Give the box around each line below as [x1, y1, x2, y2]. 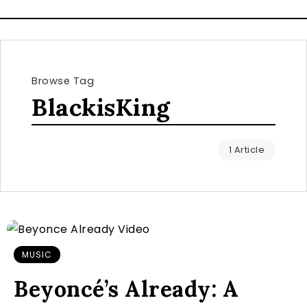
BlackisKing [32, 92, 171, 123]
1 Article [228, 144, 265, 156]
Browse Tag [32, 74, 94, 88]
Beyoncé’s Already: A [14, 274, 238, 303]
